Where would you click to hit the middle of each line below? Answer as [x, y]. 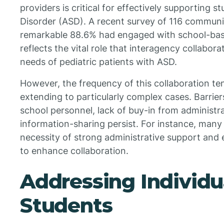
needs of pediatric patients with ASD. [98, 62]
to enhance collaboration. [74, 151]
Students [66, 205]
